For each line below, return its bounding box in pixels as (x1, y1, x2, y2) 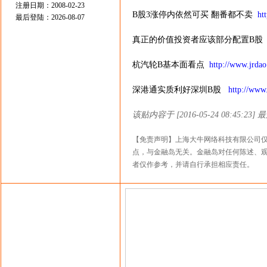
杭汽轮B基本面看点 (132, 60, 209, 69)
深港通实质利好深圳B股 (132, 85, 228, 94)
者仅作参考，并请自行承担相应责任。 (132, 160, 254, 169)
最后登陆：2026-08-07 (15, 13, 85, 21)
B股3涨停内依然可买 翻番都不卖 (132, 10, 257, 19)
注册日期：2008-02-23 (15, 1, 85, 10)
